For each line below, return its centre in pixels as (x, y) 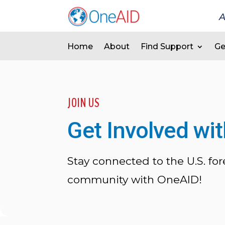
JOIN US (84, 103)
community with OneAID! (135, 180)
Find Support (167, 46)
